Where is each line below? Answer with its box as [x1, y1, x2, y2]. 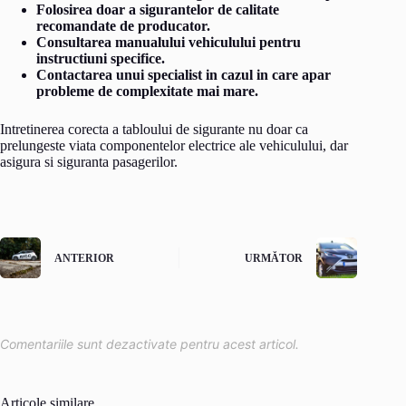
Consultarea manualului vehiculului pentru [36, 34, 301, 50]
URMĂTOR [245, 252, 304, 266]
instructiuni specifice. [36, 50, 165, 66]
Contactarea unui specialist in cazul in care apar [36, 66, 331, 82]
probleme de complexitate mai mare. [36, 82, 258, 99]
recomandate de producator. [36, 17, 210, 34]
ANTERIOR [54, 252, 114, 266]
